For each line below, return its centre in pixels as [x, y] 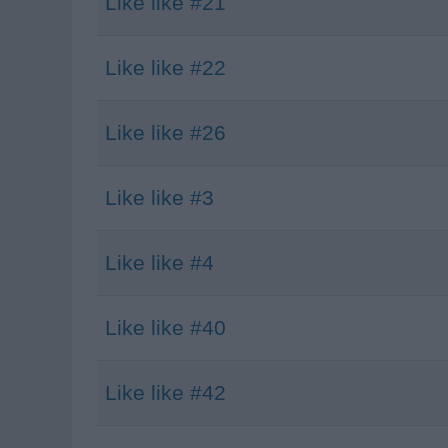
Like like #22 [165, 67]
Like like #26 [165, 132]
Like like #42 [165, 392]
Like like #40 [165, 327]
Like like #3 [159, 197]
